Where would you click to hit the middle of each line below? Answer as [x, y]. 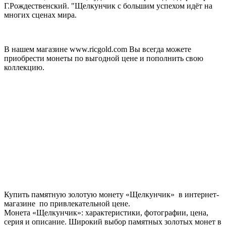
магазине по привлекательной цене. [67, 203]
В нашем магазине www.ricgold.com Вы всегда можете [98, 49]
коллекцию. [24, 67]
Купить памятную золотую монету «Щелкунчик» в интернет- [111, 194]
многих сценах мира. [40, 15]
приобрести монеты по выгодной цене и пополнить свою [104, 58]
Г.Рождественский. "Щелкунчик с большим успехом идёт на [108, 6]
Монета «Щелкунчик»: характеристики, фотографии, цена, [106, 212]
